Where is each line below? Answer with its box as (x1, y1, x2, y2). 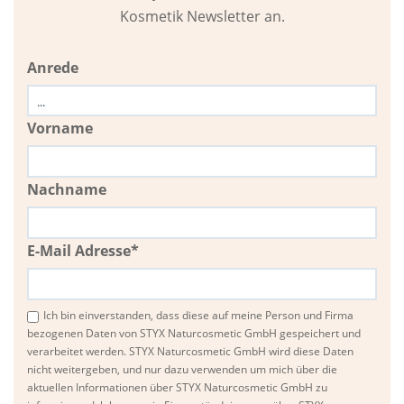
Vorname (27, 118, 93, 139)
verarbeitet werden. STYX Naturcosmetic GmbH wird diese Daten (27, 344, 353, 360)
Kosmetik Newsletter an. (119, 6, 285, 27)
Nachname (27, 179, 106, 200)
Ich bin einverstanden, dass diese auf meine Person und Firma (43, 308, 353, 324)
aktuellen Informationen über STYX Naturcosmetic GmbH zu (27, 380, 327, 396)
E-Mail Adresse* (27, 241, 139, 262)
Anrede (27, 58, 78, 78)
